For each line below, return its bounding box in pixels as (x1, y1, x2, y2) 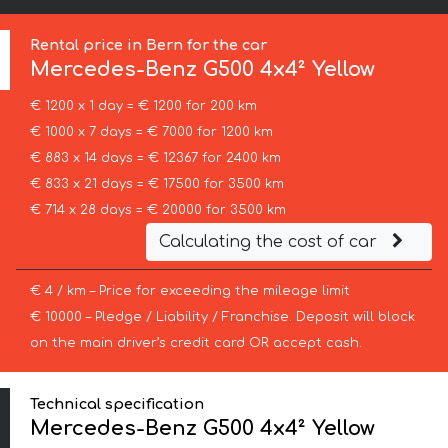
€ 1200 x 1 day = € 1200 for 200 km (29, 99, 257, 114)
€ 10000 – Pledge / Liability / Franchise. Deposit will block (29, 310, 415, 325)
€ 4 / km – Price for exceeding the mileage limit (29, 284, 350, 299)
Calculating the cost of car (158, 233, 382, 252)
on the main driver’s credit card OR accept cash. (29, 336, 362, 351)
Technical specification (30, 395, 205, 412)
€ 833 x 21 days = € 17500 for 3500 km (29, 177, 284, 192)
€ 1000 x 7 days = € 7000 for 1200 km (29, 125, 273, 140)
